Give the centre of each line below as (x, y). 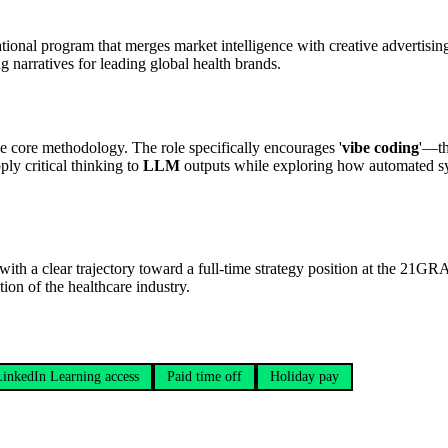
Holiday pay (304, 376)
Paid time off (204, 376)
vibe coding (380, 148)
